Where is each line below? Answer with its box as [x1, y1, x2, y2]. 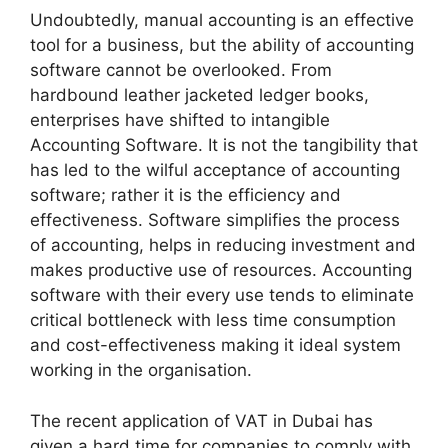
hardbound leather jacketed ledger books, [30, 85, 369, 106]
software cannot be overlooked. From [30, 60, 332, 81]
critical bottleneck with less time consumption [30, 310, 396, 331]
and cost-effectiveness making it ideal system [30, 335, 401, 356]
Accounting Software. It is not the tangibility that [30, 135, 418, 156]
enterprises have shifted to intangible [30, 110, 330, 131]
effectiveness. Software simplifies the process [30, 210, 400, 231]
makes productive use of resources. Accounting [30, 260, 412, 281]
